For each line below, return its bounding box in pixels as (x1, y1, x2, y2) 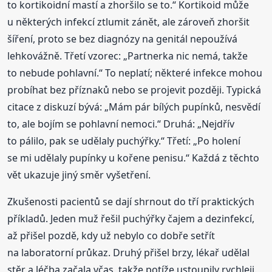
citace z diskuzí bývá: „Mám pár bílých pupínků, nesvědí (7, 100, 261, 114)
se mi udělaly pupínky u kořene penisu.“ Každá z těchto (7, 151, 260, 165)
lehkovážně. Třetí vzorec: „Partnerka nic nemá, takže (7, 49, 248, 63)
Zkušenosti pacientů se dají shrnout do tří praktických (7, 194, 255, 208)
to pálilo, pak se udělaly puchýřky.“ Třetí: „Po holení (7, 134, 241, 148)
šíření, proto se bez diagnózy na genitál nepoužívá (7, 32, 238, 46)
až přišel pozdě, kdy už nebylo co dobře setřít (7, 228, 216, 242)
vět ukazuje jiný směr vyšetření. (7, 168, 151, 182)
